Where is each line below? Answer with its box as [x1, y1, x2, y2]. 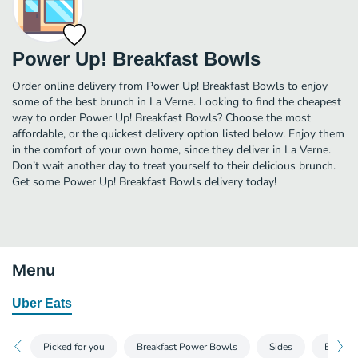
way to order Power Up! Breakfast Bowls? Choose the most [12, 109, 311, 125]
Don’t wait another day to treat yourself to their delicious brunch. [12, 157, 336, 173]
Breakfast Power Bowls [137, 340, 237, 353]
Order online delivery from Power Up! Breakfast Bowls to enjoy [12, 78, 328, 93]
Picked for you [43, 340, 105, 353]
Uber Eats [12, 296, 72, 310]
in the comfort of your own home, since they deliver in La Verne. [12, 141, 331, 157]
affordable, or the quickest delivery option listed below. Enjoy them [12, 125, 344, 141]
